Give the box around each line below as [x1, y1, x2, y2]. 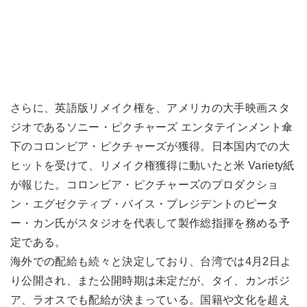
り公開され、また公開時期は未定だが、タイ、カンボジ [10, 274, 290, 286]
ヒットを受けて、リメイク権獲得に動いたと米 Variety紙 [10, 159, 295, 171]
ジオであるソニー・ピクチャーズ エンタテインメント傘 [10, 121, 293, 133]
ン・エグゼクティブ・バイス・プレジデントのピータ [10, 197, 279, 210]
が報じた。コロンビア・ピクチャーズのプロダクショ [10, 178, 279, 191]
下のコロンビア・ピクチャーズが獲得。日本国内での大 [10, 140, 290, 152]
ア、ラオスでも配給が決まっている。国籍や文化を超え [10, 293, 291, 306]
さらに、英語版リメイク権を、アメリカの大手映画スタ [10, 101, 290, 114]
